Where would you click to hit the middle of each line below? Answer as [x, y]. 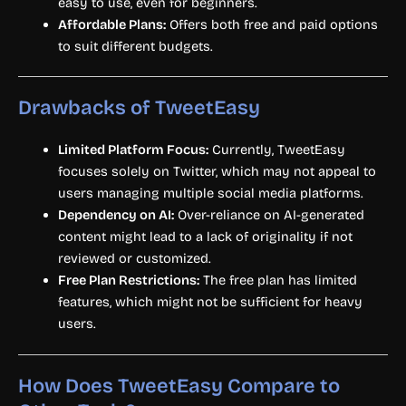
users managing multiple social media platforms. [210, 193]
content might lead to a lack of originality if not [205, 237]
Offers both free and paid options [271, 24]
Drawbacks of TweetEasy [139, 108]
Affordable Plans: [111, 24]
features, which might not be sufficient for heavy [210, 302]
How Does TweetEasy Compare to [179, 387]
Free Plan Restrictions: [128, 280]
